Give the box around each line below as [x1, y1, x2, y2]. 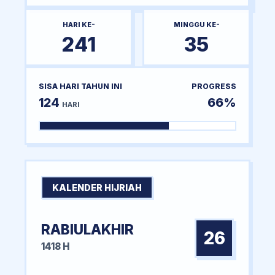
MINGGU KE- [173, 20, 220, 29]
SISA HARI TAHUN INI [39, 81, 122, 91]
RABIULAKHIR [41, 220, 134, 238]
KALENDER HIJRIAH [52, 182, 142, 193]
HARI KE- [62, 20, 95, 29]
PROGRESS [192, 81, 236, 91]
